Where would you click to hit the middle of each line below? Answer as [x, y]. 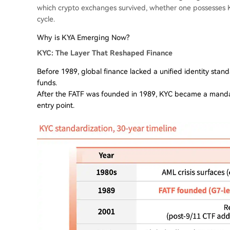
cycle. [46, 19]
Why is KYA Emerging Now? [83, 37]
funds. [47, 83]
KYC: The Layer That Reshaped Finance [105, 53]
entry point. [56, 105]
